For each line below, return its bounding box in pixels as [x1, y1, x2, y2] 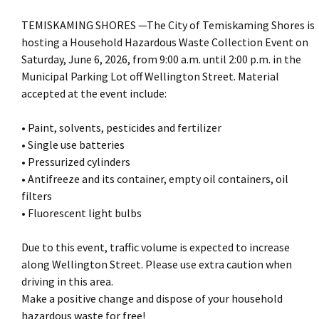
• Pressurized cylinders [21, 154, 130, 169]
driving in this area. [21, 273, 113, 288]
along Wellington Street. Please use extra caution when [21, 256, 292, 271]
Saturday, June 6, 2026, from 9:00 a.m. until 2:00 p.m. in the [21, 51, 301, 66]
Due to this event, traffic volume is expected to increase [21, 239, 290, 254]
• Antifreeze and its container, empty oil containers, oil [21, 171, 288, 186]
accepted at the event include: [21, 85, 167, 100]
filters [21, 188, 52, 203]
